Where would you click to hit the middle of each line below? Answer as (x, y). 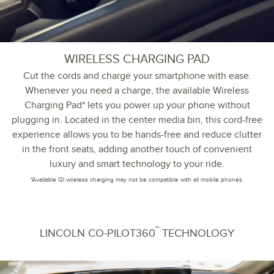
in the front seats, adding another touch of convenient (137, 150)
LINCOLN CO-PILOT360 (98, 233)
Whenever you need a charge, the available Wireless (137, 91)
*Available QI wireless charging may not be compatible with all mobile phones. (137, 180)
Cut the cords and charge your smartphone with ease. (137, 76)
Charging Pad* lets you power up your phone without (137, 106)
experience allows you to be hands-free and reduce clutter (137, 135)
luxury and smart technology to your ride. (137, 164)
